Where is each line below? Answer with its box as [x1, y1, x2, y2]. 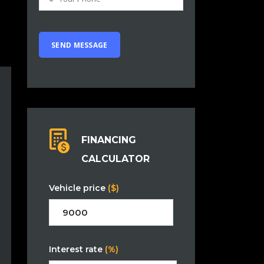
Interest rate [49, 244, 105, 255]
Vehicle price [49, 183, 108, 194]
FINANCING [81, 134, 136, 146]
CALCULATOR [81, 153, 150, 165]
